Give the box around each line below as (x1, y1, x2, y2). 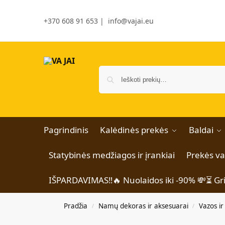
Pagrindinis (44, 124, 88, 136)
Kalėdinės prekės (99, 124, 168, 136)
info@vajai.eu (108, 16, 154, 26)
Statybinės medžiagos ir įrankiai (48, 149, 175, 161)
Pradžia (64, 201, 88, 210)
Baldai (188, 124, 213, 136)
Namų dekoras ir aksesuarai (98, 201, 188, 210)
